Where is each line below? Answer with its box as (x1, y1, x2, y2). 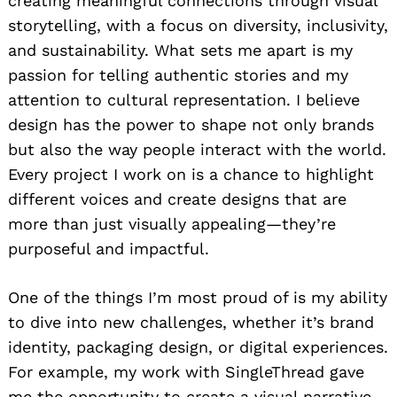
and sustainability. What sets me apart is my (8, 40, 353, 59)
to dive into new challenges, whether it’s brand (8, 312, 374, 331)
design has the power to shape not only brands (8, 114, 374, 134)
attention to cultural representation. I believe (8, 90, 360, 109)
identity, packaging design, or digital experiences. (8, 337, 388, 356)
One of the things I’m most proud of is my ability (8, 287, 387, 307)
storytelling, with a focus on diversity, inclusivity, (8, 15, 388, 35)
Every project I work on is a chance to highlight (8, 164, 374, 183)
